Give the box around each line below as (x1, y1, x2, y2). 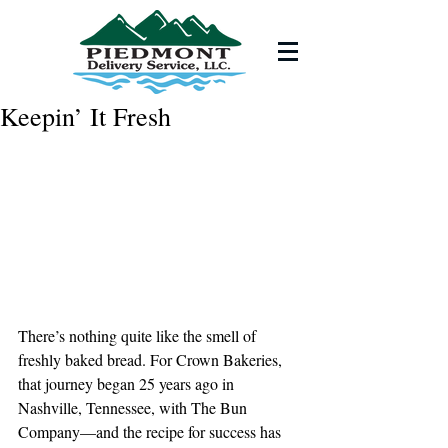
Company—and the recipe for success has (18, 421, 285, 443)
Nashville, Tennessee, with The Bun (18, 397, 251, 419)
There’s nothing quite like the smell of (18, 325, 260, 347)
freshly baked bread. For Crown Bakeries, (18, 349, 286, 371)
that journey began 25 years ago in (18, 373, 238, 395)
